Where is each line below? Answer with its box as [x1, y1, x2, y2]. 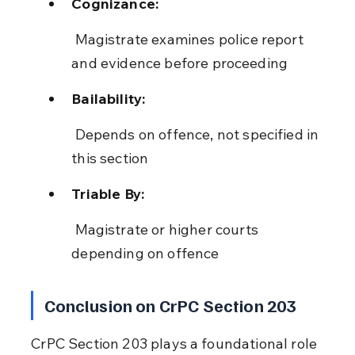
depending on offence [71, 243, 219, 262]
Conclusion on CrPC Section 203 [44, 293, 296, 316]
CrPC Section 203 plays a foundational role [31, 334, 321, 353]
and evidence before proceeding [71, 53, 288, 72]
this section [71, 148, 149, 167]
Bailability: [71, 89, 146, 108]
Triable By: [71, 184, 145, 203]
